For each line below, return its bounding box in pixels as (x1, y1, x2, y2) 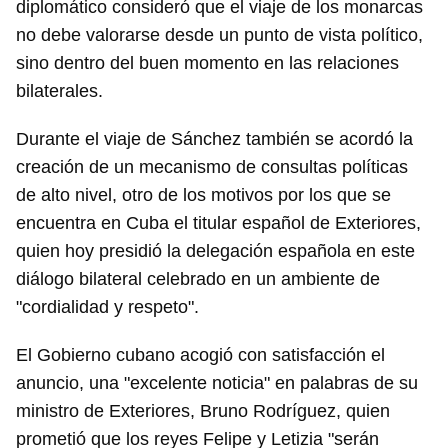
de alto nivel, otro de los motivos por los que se (16, 185, 391, 206)
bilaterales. (16, 81, 103, 102)
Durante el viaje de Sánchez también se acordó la (16, 129, 413, 150)
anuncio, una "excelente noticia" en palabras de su (16, 373, 418, 394)
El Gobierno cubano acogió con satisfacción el (16, 345, 385, 366)
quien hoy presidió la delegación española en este (16, 241, 415, 262)
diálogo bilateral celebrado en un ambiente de (16, 269, 380, 290)
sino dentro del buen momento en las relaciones (16, 53, 399, 74)
